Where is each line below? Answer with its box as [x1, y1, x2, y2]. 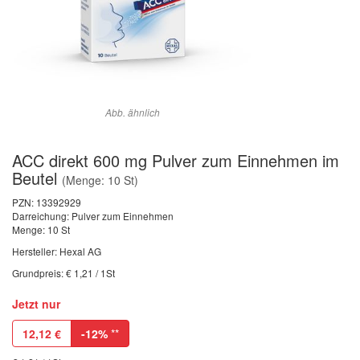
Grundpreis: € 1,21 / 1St [12, 266, 115, 280]
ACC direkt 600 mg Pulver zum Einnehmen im [12, 149, 339, 172]
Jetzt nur [12, 296, 60, 312]
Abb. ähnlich [105, 106, 160, 119]
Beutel [12, 166, 57, 190]
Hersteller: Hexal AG [12, 244, 101, 258]
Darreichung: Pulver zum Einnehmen [12, 209, 174, 223]
